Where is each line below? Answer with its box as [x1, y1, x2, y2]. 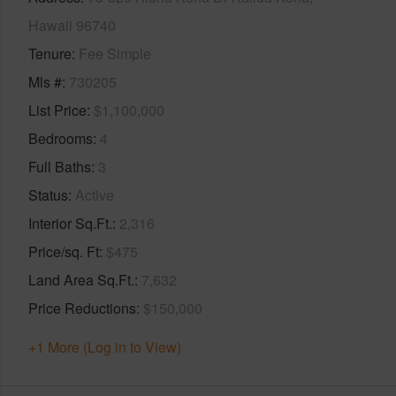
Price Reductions [28, 297, 136, 318]
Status [28, 184, 68, 205]
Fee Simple [79, 42, 151, 64]
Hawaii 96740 [28, 14, 116, 35]
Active [75, 184, 114, 205]
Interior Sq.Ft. [28, 212, 112, 233]
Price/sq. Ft [28, 240, 99, 262]
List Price [28, 99, 87, 120]
